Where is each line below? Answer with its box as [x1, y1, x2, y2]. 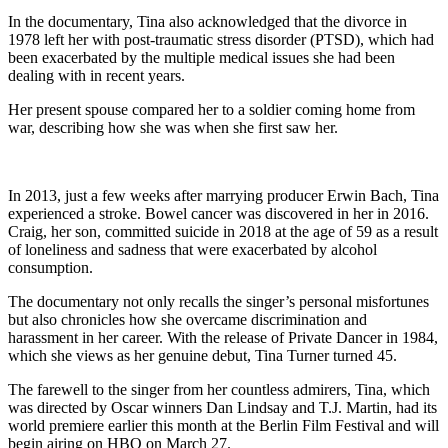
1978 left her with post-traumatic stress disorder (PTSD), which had [8, 30, 434, 48]
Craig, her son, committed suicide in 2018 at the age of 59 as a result [8, 222, 438, 240]
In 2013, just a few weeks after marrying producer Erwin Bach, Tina [8, 186, 439, 204]
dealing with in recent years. [8, 66, 185, 84]
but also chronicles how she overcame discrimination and [8, 310, 367, 328]
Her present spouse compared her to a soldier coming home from [8, 100, 415, 118]
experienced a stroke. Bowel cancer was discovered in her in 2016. [8, 204, 429, 222]
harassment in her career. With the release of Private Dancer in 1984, [8, 328, 438, 346]
